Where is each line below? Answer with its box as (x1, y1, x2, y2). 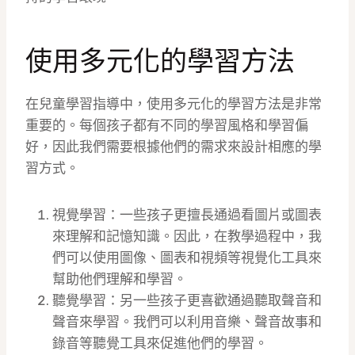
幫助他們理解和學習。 (52, 271, 187, 288)
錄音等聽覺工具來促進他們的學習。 (52, 335, 268, 352)
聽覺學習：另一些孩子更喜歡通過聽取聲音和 (52, 292, 322, 309)
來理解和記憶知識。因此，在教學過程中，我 (52, 228, 322, 245)
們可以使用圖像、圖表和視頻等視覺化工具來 (52, 250, 322, 266)
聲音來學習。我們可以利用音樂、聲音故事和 (52, 314, 322, 330)
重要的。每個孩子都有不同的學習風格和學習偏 (25, 117, 308, 134)
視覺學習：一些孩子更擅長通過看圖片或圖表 (52, 207, 322, 223)
